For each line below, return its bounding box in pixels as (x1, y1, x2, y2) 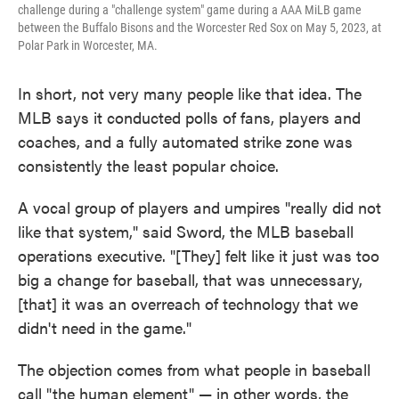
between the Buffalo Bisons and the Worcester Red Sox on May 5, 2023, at (18, 20, 381, 35)
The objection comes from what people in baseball (18, 358, 370, 380)
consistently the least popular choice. (18, 154, 279, 176)
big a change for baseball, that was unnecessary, (18, 268, 362, 290)
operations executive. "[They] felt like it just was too (18, 244, 379, 266)
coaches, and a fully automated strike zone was (18, 130, 353, 152)
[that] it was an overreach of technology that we (18, 292, 358, 314)
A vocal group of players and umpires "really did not (18, 196, 381, 218)
